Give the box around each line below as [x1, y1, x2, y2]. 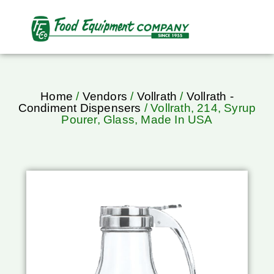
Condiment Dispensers [18, 102, 141, 115]
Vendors [82, 90, 127, 103]
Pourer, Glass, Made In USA [61, 113, 213, 127]
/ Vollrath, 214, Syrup [141, 102, 256, 115]
